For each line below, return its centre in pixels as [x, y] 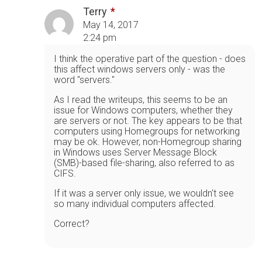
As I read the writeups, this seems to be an [141, 99]
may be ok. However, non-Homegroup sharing [148, 142]
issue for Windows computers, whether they [143, 110]
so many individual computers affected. [135, 204]
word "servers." [84, 80]
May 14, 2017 [111, 25]
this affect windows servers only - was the [139, 69]
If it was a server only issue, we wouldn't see [144, 193]
